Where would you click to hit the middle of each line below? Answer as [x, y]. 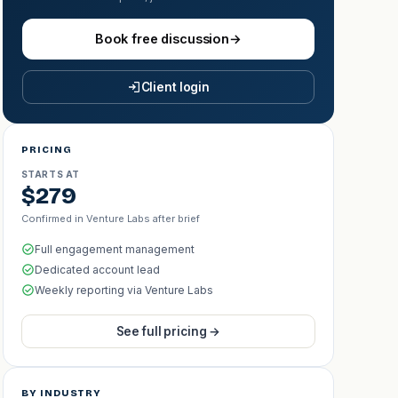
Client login [175, 87]
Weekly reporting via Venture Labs [123, 290]
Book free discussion [162, 39]
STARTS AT [51, 174]
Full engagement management [114, 249]
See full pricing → [168, 331]
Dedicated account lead [97, 269]
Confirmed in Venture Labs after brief [110, 219]
